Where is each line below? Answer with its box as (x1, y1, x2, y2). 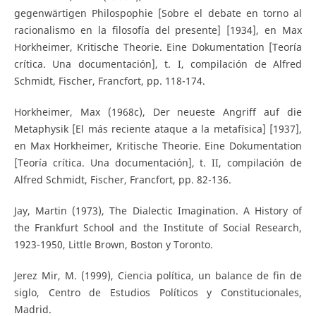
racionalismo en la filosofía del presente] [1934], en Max (13, 23, 303, 37)
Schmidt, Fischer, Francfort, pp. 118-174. (13, 73, 205, 87)
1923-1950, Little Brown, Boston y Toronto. (13, 237, 213, 251)
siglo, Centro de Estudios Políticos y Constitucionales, (13, 285, 303, 299)
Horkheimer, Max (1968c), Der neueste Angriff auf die (13, 104, 303, 119)
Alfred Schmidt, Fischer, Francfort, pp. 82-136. (13, 172, 231, 186)
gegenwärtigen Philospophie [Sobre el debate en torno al (13, 6, 303, 20)
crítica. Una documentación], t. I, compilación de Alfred (13, 56, 303, 71)
